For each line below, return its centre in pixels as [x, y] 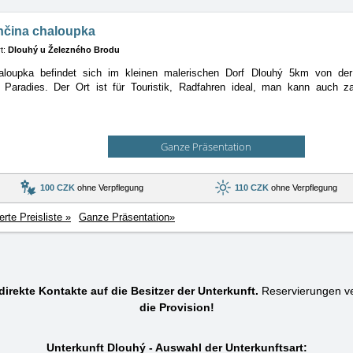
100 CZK [57, 187]
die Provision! [176, 307]
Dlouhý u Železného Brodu [64, 50]
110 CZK [252, 187]
